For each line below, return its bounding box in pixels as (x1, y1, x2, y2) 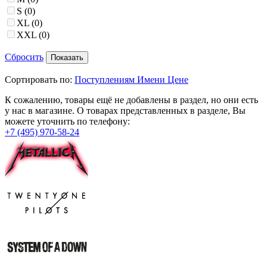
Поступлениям (74, 74, 135, 85)
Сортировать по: (5, 74, 74, 85)
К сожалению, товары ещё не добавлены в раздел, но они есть (5, 95, 258, 105)
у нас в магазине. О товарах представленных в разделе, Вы (5, 105, 246, 116)
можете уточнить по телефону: (5, 116, 130, 127)
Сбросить (5, 52, 44, 63)
